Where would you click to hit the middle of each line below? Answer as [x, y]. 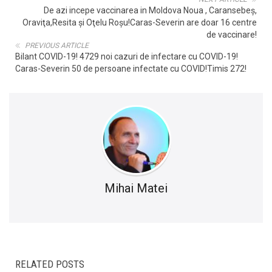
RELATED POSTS [50, 264]
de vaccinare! [232, 35]
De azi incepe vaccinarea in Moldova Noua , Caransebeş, [150, 11]
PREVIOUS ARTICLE [57, 46]
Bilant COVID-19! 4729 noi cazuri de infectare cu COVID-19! [127, 57]
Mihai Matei [136, 189]
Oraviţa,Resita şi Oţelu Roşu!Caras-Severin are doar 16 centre [140, 23]
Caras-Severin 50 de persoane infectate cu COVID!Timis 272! [131, 69]
